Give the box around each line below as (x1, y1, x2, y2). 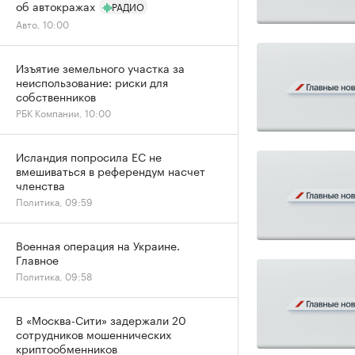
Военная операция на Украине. (16, 236, 180, 254)
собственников (16, 87, 96, 105)
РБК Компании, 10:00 (16, 105, 111, 120)
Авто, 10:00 (16, 16, 69, 31)
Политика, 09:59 (16, 193, 93, 208)
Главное (16, 250, 59, 268)
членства (16, 176, 65, 193)
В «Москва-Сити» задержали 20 (16, 311, 186, 328)
